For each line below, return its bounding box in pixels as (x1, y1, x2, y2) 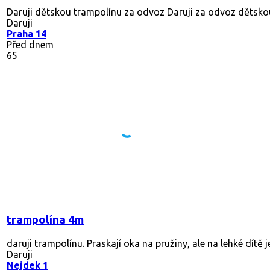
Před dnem (7, 39, 54, 50)
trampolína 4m (7, 213, 84, 226)
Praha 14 (7, 28, 46, 39)
